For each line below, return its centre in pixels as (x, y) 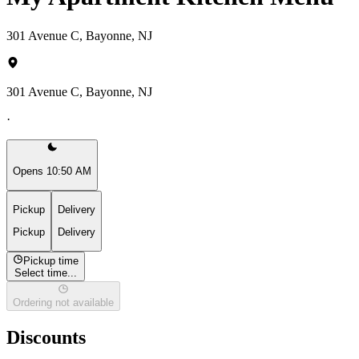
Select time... (46, 272)
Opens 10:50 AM (52, 171)
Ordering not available (63, 303)
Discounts (46, 338)
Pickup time (51, 260)
